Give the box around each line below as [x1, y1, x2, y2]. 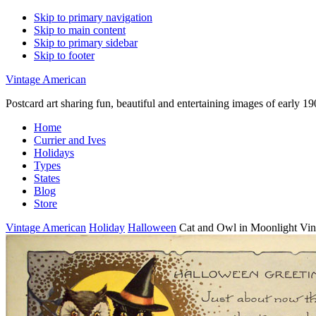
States [34, 172, 60, 184]
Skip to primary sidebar [34, 37, 138, 49]
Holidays [34, 147, 74, 159]
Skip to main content [34, 24, 126, 36]
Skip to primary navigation [34, 11, 152, 23]
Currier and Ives [34, 134, 106, 146]
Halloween [128, 221, 176, 233]
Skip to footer [34, 49, 95, 61]
